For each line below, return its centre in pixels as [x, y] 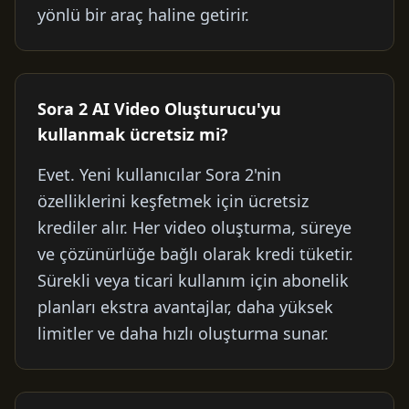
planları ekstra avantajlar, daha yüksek [185, 307]
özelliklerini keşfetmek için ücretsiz [173, 201]
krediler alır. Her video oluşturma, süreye [194, 227]
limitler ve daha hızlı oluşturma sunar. [183, 333]
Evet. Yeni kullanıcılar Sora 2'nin [159, 174]
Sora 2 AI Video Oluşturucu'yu [159, 109]
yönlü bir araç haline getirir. [143, 15]
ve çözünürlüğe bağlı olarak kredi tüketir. [195, 254]
